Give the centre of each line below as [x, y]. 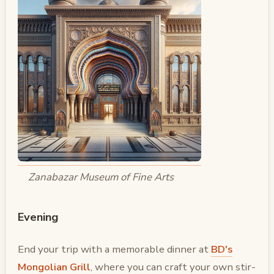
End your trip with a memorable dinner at [114, 249]
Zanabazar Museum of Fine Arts [101, 177]
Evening [38, 217]
